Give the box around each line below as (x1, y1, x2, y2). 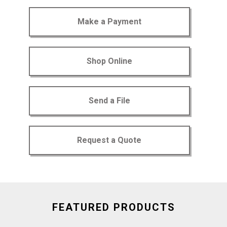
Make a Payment (77, 17, 141, 27)
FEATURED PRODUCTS (52, 201, 175, 214)
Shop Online (86, 56, 132, 66)
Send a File (88, 96, 130, 106)
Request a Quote (77, 135, 142, 145)
